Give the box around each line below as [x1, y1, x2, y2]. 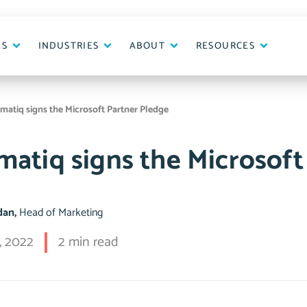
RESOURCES [195, 38, 258, 54]
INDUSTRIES [38, 38, 103, 54]
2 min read [58, 231, 119, 254]
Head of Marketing [19, 204, 103, 222]
